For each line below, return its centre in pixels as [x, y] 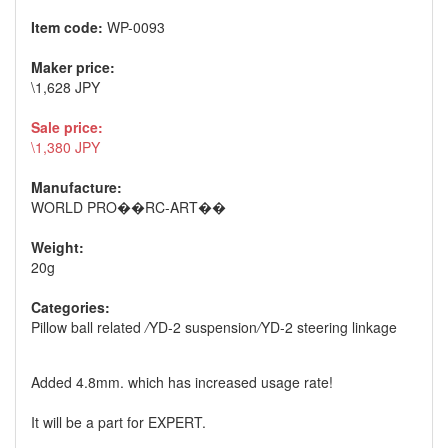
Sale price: [67, 126]
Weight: [57, 246]
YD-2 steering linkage [329, 326]
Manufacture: [76, 186]
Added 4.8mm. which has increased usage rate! [182, 381]
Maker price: [73, 66]
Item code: [69, 26]
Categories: [70, 306]
